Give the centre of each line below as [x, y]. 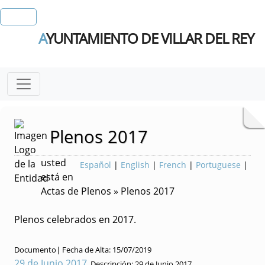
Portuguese [218, 165]
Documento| [38, 250]
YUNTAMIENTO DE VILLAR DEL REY [150, 38]
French [173, 165]
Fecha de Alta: [87, 250]
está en [57, 177]
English [135, 165]
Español [96, 165]
